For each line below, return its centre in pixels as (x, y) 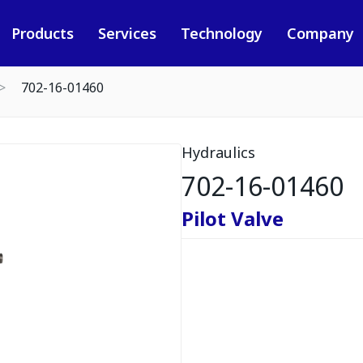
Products (42, 33)
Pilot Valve (233, 218)
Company (320, 33)
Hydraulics (218, 152)
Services (127, 33)
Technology (221, 33)
